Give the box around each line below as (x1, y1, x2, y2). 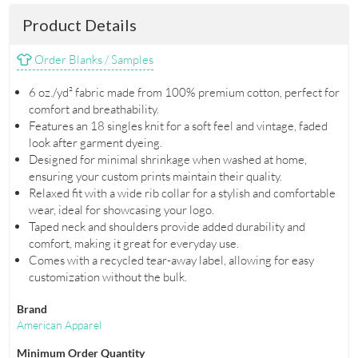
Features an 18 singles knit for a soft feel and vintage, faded (28, 118, 328, 134)
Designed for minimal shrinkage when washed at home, (28, 152, 307, 168)
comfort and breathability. (28, 101, 159, 117)
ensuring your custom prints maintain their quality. (28, 169, 282, 185)
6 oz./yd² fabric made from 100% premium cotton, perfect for (28, 85, 340, 101)
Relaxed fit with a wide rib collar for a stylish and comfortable (28, 185, 336, 201)
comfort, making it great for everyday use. (28, 236, 239, 252)
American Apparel (16, 318, 101, 332)
